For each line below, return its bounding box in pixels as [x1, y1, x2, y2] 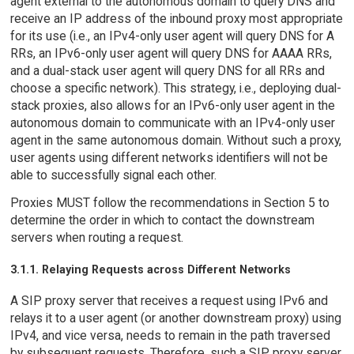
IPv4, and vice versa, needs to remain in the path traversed [9, 327, 330, 343]
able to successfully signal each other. [9, 168, 217, 183]
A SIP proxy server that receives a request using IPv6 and [9, 292, 328, 308]
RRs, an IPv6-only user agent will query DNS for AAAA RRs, [9, 46, 332, 62]
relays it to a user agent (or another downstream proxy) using [9, 310, 341, 326]
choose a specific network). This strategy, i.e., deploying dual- [9, 81, 341, 96]
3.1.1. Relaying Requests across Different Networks [9, 262, 291, 276]
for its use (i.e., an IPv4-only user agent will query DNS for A [9, 28, 334, 44]
